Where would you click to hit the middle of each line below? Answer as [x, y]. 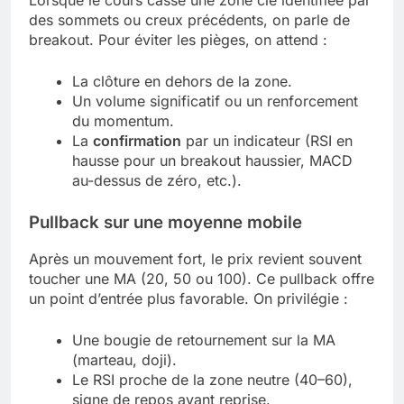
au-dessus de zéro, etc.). [157, 180]
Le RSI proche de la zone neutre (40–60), [212, 380]
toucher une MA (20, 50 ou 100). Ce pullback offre [202, 279]
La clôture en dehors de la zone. [182, 81]
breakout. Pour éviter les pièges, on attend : [178, 39]
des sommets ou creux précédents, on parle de [189, 19]
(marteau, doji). [124, 360]
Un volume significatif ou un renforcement [215, 101]
